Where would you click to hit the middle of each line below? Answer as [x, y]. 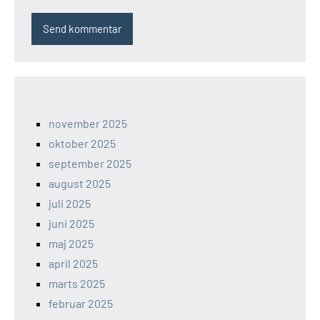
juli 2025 [70, 203]
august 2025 [80, 183]
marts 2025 [77, 283]
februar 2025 [81, 303]
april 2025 [73, 263]
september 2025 [90, 163]
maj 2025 [71, 243]
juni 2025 [71, 223]
